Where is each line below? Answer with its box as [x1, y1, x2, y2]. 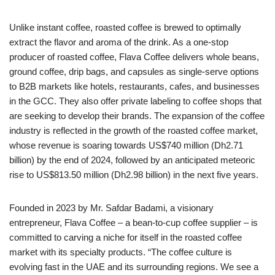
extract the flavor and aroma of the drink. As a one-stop [9, 36, 228, 47]
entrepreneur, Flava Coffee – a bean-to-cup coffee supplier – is [9, 217, 258, 228]
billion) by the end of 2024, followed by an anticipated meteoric [9, 154, 255, 165]
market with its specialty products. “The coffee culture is [9, 246, 232, 257]
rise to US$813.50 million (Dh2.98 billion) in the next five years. [9, 169, 258, 180]
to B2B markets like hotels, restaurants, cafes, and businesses [9, 80, 260, 91]
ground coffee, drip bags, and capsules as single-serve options [9, 66, 259, 77]
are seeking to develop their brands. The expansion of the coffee [9, 110, 265, 121]
